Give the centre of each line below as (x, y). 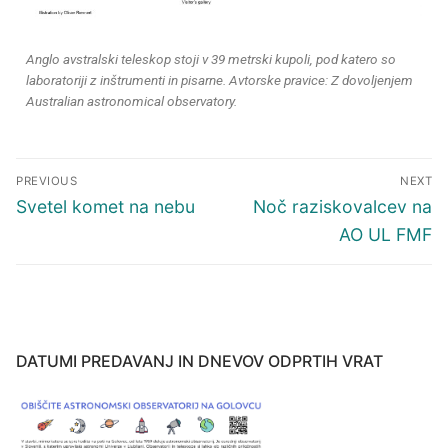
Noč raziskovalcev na (342, 207)
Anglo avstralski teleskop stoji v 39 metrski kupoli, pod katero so (211, 59)
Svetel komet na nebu (105, 207)
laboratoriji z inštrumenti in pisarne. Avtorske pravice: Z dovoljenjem (219, 80)
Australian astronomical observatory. (131, 101)
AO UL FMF (385, 235)
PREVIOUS (46, 181)
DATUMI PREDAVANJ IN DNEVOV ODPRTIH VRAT (199, 361)
